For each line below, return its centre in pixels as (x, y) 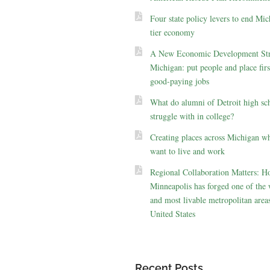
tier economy (172, 33)
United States (172, 214)
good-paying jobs (179, 81)
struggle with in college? (192, 116)
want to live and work (187, 151)
